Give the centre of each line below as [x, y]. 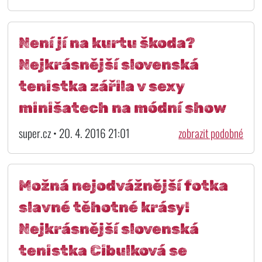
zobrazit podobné [211, 133]
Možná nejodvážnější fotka [123, 185]
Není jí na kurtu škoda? [107, 43]
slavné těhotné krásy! [104, 207]
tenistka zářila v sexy [101, 86]
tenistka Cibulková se [103, 250]
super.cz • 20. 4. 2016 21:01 [74, 133]
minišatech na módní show [122, 108]
